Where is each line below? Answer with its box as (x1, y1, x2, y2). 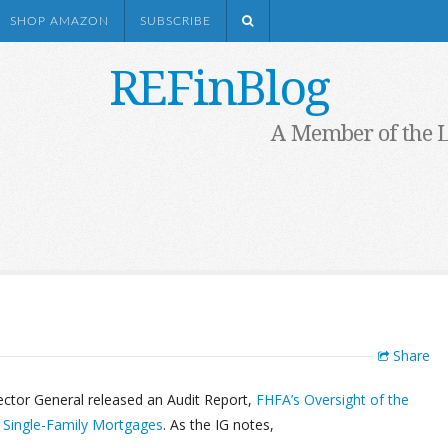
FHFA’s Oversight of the (256, 390, 409, 409)
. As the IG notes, (163, 415, 274, 434)
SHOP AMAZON (10, 15, 109, 27)
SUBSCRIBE (140, 15, 211, 27)
